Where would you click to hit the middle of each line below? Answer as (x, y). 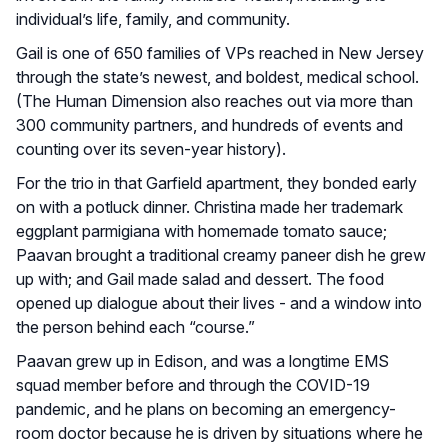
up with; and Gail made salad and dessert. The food (200, 278)
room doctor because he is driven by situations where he (219, 432)
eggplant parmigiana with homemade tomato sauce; (201, 230)
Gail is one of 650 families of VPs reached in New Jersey (220, 52)
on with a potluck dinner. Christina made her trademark (209, 206)
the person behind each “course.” (135, 326)
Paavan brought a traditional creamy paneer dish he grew (221, 254)
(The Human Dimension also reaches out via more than (214, 100)
